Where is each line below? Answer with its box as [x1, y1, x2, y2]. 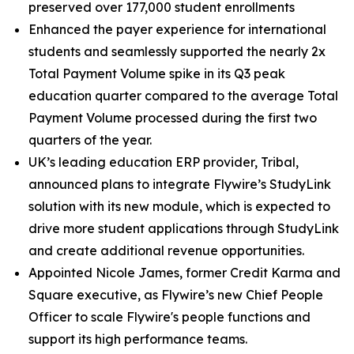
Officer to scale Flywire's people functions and [28, 309, 311, 325]
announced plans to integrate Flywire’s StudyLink [28, 176, 331, 192]
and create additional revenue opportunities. [28, 243, 304, 258]
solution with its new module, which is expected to [28, 198, 330, 214]
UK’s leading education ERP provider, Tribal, [28, 154, 299, 170]
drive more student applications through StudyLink [28, 220, 339, 236]
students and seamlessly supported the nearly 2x [28, 43, 326, 59]
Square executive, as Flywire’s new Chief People [28, 287, 323, 303]
